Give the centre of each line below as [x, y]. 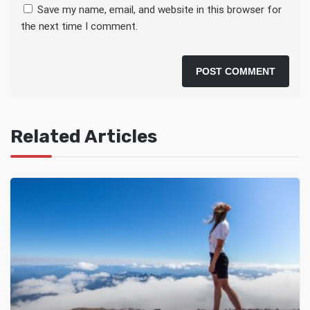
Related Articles [84, 136]
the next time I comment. [79, 26]
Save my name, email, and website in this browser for [159, 9]
